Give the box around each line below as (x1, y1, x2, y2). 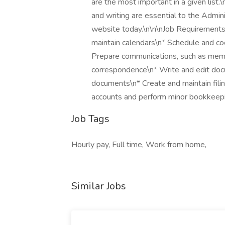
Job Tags (71, 112, 109, 126)
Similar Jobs (71, 179, 126, 193)
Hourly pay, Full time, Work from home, (71, 139, 206, 150)
